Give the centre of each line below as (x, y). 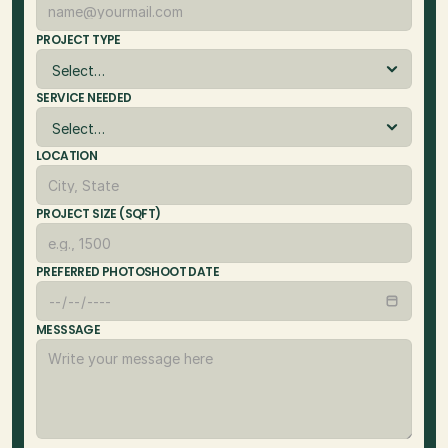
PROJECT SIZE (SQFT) (98, 214)
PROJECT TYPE (78, 40)
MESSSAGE (68, 330)
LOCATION (67, 156)
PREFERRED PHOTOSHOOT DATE (127, 272)
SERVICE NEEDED (84, 98)
